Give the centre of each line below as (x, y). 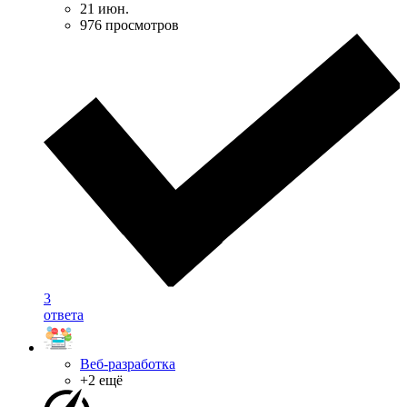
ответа (64, 314)
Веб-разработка (128, 363)
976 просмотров (129, 25)
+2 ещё (101, 380)
